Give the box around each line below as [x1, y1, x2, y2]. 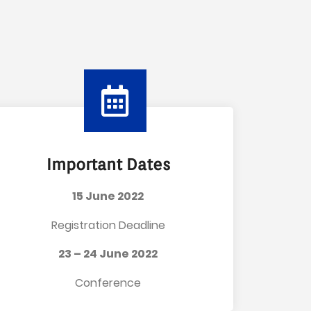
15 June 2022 [72, 188, 144, 205]
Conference [75, 274, 142, 291]
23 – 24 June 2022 [58, 246, 158, 262]
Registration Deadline [51, 217, 165, 233]
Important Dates [46, 155, 170, 174]
